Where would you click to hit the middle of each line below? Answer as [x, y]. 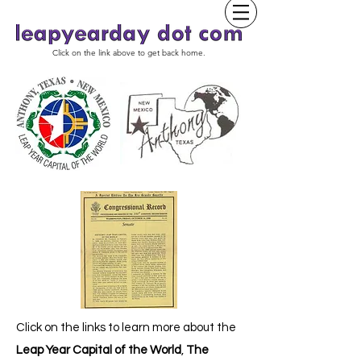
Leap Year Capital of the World [99, 350]
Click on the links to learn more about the [126, 328]
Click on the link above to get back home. [129, 53]
